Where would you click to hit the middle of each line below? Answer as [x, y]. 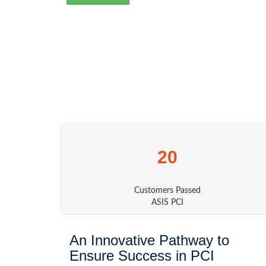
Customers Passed [167, 191]
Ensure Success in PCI [142, 256]
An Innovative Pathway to [149, 240]
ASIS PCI [167, 203]
